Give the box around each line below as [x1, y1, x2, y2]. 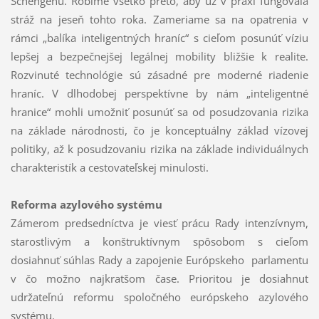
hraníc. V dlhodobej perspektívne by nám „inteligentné [10, 86, 309, 101]
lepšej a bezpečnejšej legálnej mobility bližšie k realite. [10, 49, 309, 64]
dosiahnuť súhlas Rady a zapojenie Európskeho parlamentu [10, 253, 309, 268]
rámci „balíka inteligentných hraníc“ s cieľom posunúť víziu [10, 31, 309, 46]
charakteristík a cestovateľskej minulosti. [10, 160, 209, 175]
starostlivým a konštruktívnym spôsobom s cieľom [10, 234, 309, 249]
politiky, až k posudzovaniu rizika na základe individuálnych [10, 142, 309, 157]
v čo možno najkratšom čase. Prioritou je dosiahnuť [10, 271, 309, 286]
